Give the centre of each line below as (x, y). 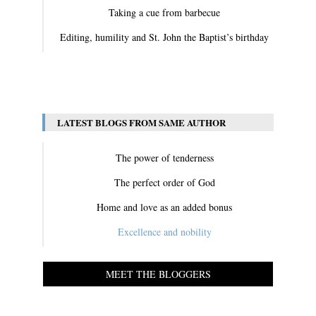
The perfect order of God (164, 183)
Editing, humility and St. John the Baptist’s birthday (164, 37)
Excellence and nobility (164, 232)
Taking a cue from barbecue (164, 13)
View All (158, 80)
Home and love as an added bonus (164, 207)
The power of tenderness (164, 158)
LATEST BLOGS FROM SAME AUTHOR (141, 123)
